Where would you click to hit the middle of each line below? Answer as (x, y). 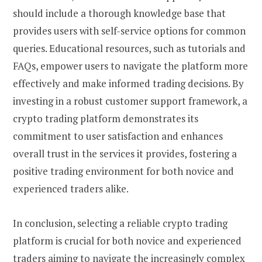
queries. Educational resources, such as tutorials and (129, 49)
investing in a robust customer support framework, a (130, 101)
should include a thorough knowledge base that (119, 13)
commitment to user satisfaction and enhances (118, 136)
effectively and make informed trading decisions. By (128, 84)
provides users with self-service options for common (129, 31)
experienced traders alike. (71, 189)
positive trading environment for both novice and (123, 171)
